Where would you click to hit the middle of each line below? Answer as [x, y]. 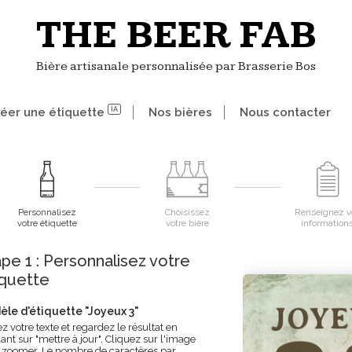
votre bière [187, 223]
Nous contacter [285, 112]
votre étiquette [48, 223]
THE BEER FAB [176, 35]
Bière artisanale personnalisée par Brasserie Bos [176, 66]
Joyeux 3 [111, 311]
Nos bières [180, 112]
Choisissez [187, 212]
